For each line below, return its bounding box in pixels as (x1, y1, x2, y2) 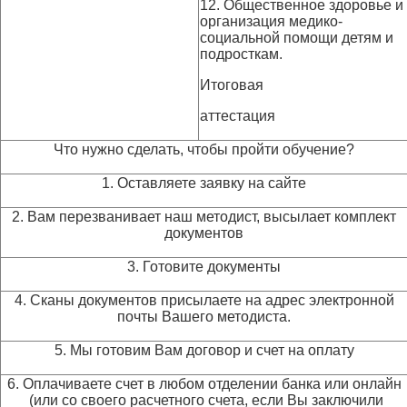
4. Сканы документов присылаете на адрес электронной (14, 293, 394, 308)
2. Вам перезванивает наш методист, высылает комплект (12, 209, 396, 224)
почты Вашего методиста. (117, 309, 291, 324)
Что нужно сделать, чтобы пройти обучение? (54, 142, 354, 157)
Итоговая (200, 77, 263, 93)
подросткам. (200, 46, 283, 62)
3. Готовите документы (127, 259, 281, 274)
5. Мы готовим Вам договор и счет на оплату (54, 342, 354, 358)
